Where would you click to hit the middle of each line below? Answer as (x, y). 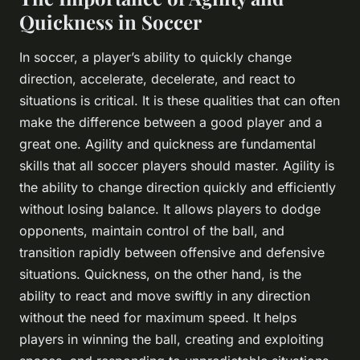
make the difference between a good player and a (171, 123)
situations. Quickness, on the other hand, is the (160, 274)
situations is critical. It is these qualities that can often (180, 101)
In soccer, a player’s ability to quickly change (155, 57)
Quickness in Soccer (110, 22)
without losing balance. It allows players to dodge (170, 209)
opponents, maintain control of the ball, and (152, 231)
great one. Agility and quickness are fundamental (168, 144)
